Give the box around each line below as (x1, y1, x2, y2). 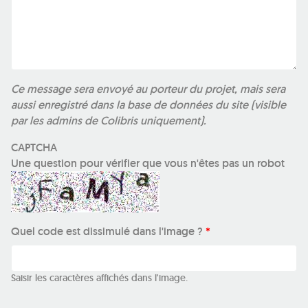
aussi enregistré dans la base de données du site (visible (11, 98, 286, 113)
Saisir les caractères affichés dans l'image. (11, 272, 188, 285)
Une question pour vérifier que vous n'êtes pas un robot (11, 156, 285, 171)
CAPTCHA (11, 140, 57, 155)
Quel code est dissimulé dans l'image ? (11, 224, 206, 239)
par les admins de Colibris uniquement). (11, 113, 206, 129)
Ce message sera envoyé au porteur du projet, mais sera (11, 82, 285, 97)
